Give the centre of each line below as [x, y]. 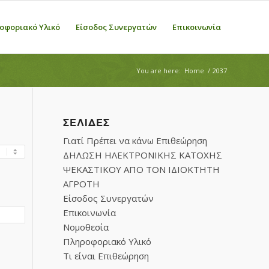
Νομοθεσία [86, 227]
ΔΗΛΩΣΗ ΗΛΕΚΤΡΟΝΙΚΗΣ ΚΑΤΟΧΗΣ [143, 155]
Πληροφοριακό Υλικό [107, 241]
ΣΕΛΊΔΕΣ [87, 123]
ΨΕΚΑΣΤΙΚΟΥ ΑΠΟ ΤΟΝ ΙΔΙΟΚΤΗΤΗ [142, 169]
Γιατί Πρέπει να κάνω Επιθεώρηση [135, 141]
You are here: [159, 71]
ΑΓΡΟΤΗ [82, 184]
